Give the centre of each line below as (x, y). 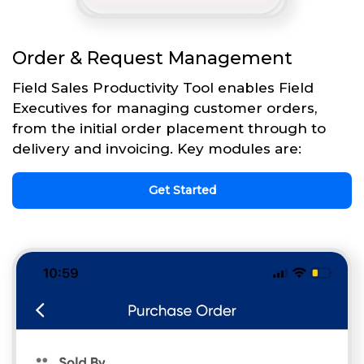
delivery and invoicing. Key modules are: (157, 148)
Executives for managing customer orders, (165, 108)
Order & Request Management (152, 58)
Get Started (182, 190)
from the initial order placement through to (169, 128)
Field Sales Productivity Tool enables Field (163, 87)
